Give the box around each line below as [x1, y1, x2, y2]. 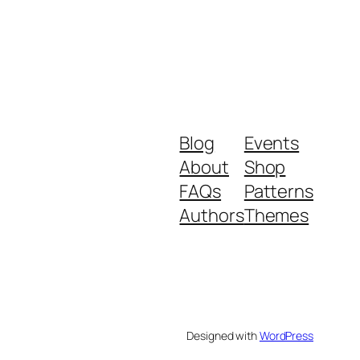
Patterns [243, 179, 313, 204]
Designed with [186, 328, 260, 344]
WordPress [259, 328, 313, 344]
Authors [179, 203, 244, 228]
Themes [243, 203, 309, 228]
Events [243, 131, 300, 156]
